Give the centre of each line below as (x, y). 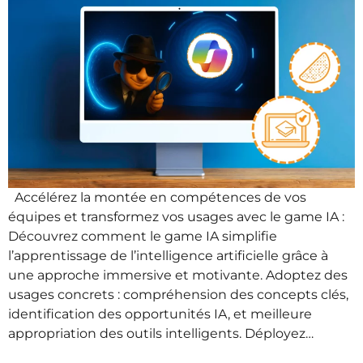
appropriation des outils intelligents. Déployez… (161, 334)
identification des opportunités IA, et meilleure (160, 314)
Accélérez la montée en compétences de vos (157, 198)
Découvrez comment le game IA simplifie (143, 237)
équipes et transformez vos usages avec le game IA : (176, 217)
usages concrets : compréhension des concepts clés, (178, 295)
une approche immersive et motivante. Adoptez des (178, 275)
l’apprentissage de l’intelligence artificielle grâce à (168, 256)
